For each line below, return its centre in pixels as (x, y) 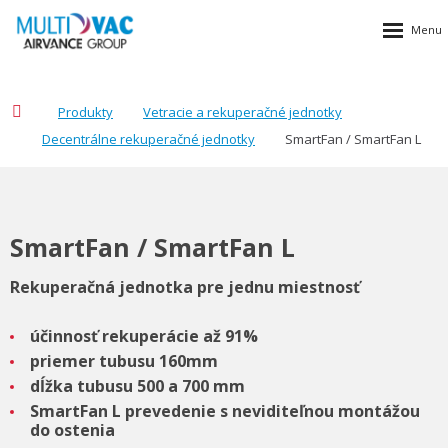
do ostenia (72, 429)
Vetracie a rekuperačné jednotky (242, 111)
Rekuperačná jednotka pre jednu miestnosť (185, 286)
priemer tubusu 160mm (123, 360)
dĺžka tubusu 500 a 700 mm (137, 385)
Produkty (85, 111)
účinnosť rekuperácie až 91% (143, 335)
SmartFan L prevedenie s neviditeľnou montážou (224, 410)
